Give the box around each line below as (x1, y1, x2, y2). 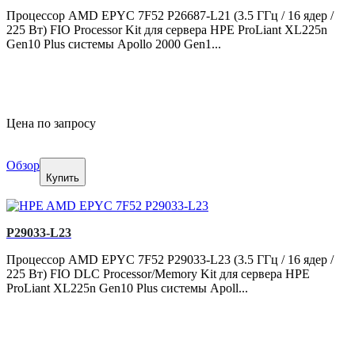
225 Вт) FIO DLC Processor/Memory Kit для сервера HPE (6, 267, 310, 281)
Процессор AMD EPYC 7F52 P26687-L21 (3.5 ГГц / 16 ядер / (6, 9, 334, 23)
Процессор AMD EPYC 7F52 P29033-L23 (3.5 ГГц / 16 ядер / (6, 253, 334, 267)
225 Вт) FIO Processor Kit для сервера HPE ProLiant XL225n (6, 23, 327, 37)
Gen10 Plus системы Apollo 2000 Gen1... (6, 37, 221, 52)
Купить (46, 172, 79, 185)
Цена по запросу (6, 116, 96, 131)
